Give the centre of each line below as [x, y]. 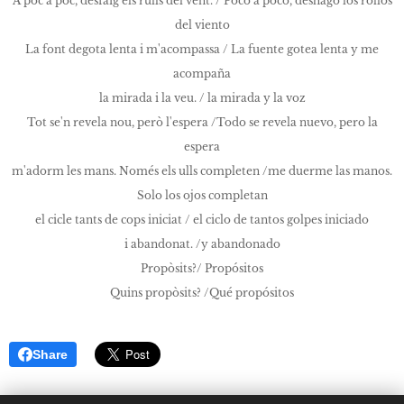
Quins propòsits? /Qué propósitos [202, 293]
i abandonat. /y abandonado [202, 244]
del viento [202, 25]
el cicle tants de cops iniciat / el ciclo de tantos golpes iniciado [202, 220]
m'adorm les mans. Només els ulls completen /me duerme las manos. [202, 171]
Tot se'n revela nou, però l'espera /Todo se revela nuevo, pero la [202, 122]
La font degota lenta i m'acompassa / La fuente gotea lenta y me [202, 49]
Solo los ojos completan [202, 195]
